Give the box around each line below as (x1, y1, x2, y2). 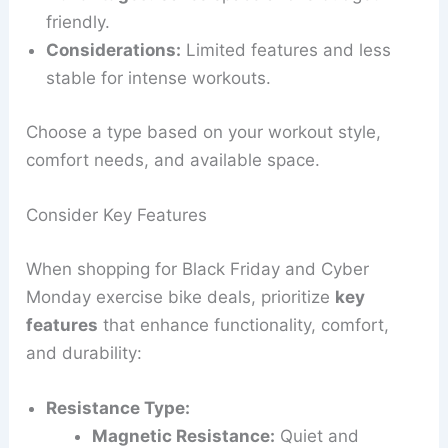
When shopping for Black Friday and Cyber (26, 258, 370, 279)
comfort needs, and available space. (26, 149, 321, 170)
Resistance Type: (46, 397, 191, 418)
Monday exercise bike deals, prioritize (26, 286, 336, 307)
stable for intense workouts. (46, 68, 272, 89)
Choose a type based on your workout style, (26, 121, 382, 142)
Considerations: (46, 40, 182, 61)
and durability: (26, 342, 143, 363)
